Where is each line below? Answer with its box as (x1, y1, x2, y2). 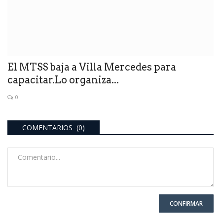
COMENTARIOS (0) (22, 123, 85, 133)
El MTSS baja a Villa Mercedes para (7, 61, 176, 74)
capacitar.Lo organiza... (7, 74, 119, 86)
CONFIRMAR (170, 199, 203, 208)
